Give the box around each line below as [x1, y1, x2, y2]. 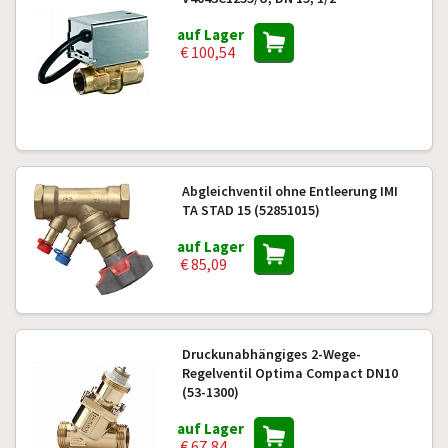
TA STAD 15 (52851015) [181, 201, 320, 219]
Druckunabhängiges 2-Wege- [181, 345, 361, 363]
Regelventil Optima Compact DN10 [181, 364, 398, 382]
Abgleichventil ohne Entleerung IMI [181, 182, 398, 200]
